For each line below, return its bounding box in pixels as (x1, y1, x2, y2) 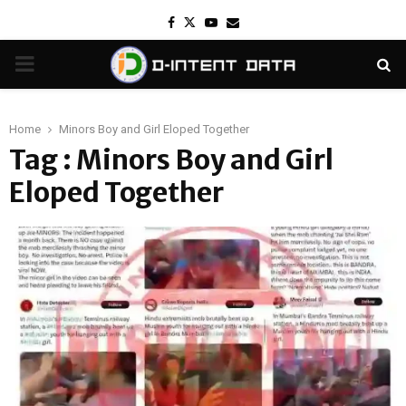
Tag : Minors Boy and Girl (9, 142, 333, 177)
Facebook (173, 14, 229, 29)
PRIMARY (14, 51, 106, 76)
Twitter (194, 14, 237, 29)
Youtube (216, 14, 266, 29)
